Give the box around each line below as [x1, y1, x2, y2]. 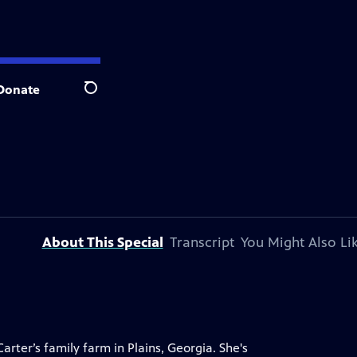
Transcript [169, 233, 234, 251]
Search [84, 88, 123, 104]
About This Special [41, 233, 163, 251]
